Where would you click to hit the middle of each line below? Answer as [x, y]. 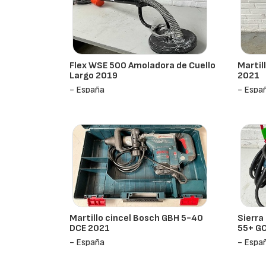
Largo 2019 [94, 76]
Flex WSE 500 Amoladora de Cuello [143, 66]
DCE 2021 [90, 228]
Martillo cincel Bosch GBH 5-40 [137, 218]
